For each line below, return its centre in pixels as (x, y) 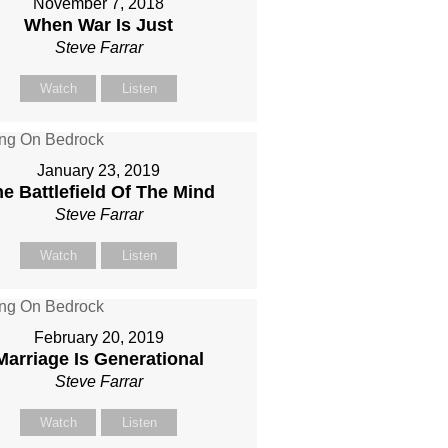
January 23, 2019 (99, 170)
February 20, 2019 (98, 337)
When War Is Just (99, 25)
